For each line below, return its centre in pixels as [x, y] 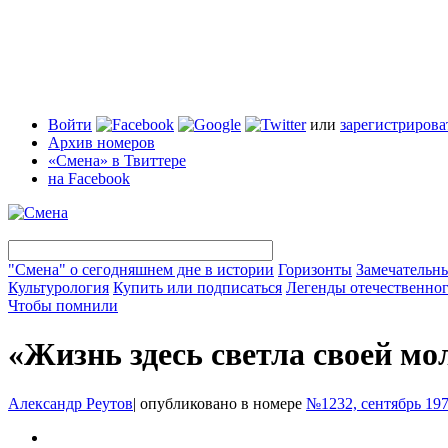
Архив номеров [101, 142]
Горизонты [315, 269]
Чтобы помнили [63, 305]
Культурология [58, 287]
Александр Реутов [70, 403]
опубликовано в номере [221, 403]
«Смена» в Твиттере [117, 160]
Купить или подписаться [197, 287]
